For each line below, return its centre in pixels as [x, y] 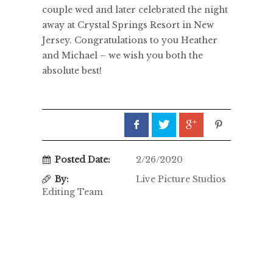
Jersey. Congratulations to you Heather [130, 41]
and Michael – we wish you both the [122, 56]
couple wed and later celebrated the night [135, 10]
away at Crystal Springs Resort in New [128, 25]
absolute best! [72, 71]
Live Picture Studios [180, 179]
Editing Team [73, 192]
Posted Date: [83, 160]
